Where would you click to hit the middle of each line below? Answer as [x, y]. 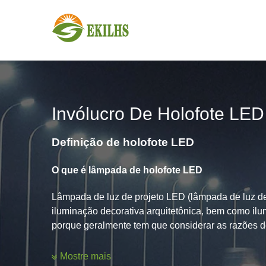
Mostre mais [85, 256]
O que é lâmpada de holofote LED [127, 170]
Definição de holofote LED [123, 142]
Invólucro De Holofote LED [158, 114]
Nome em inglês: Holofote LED [117, 252]
